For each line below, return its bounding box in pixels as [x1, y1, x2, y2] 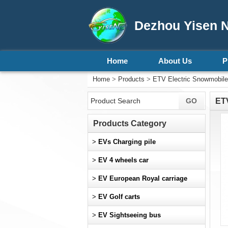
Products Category [93, 119, 166, 128]
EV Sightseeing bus [98, 211, 161, 219]
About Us [158, 56, 192, 65]
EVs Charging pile [98, 138, 156, 146]
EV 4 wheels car [98, 156, 149, 164]
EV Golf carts [98, 193, 140, 201]
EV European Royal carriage [98, 175, 187, 182]
